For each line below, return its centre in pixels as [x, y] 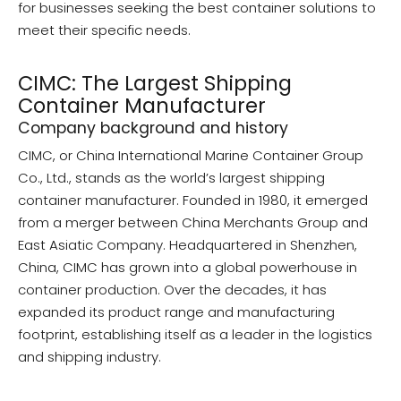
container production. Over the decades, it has [172, 290]
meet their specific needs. [104, 30]
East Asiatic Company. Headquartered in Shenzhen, [188, 245]
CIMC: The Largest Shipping [155, 84]
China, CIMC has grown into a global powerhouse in [188, 268]
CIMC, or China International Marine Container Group [191, 156]
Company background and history [153, 128]
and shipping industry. [90, 357]
